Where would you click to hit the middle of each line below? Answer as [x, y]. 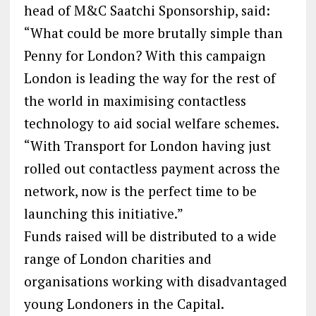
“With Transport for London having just [147, 145]
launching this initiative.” [103, 213]
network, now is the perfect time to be [140, 190]
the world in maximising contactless [135, 100]
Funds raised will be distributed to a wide [150, 236]
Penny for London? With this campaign [145, 55]
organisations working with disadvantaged [155, 281]
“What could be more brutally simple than [153, 32]
